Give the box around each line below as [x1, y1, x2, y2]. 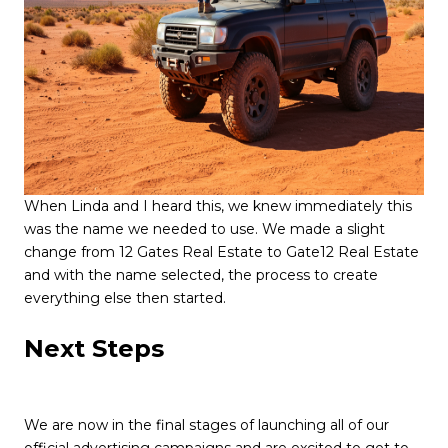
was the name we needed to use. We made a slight [24, 220, 385, 239]
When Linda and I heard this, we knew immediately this [24, 197, 412, 216]
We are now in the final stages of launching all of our [24, 415, 389, 434]
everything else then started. [24, 289, 226, 308]
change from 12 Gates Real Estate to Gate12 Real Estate [24, 243, 419, 262]
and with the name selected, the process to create [24, 266, 378, 285]
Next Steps [24, 334, 164, 364]
